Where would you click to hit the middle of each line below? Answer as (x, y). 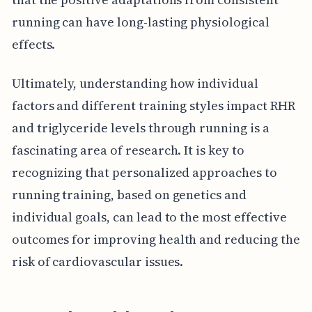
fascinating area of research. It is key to (128, 150)
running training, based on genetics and (129, 194)
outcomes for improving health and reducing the (156, 239)
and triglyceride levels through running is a (140, 127)
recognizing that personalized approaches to (144, 172)
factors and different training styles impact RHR (153, 105)
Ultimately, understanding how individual (135, 83)
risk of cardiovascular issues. (97, 261)
